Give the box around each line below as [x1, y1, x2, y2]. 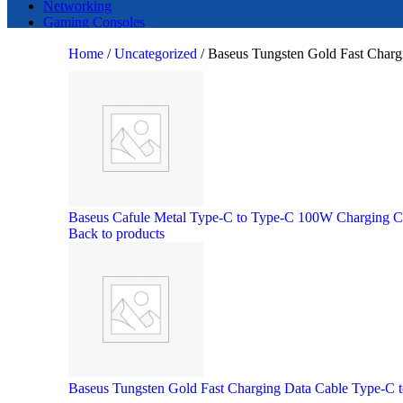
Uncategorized [114, 46, 201, 61]
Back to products [68, 226, 165, 241]
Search [184, 48, 221, 61]
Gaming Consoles [43, 14, 145, 30]
